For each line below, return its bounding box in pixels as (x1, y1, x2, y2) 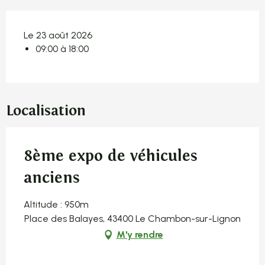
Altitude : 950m (24, 199, 89, 211)
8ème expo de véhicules (24, 147, 198, 166)
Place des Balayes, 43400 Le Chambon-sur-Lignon (24, 213, 241, 225)
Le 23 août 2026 (24, 30, 92, 41)
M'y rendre (116, 229, 163, 241)
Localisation (6, 102, 86, 120)
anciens (24, 169, 80, 188)
